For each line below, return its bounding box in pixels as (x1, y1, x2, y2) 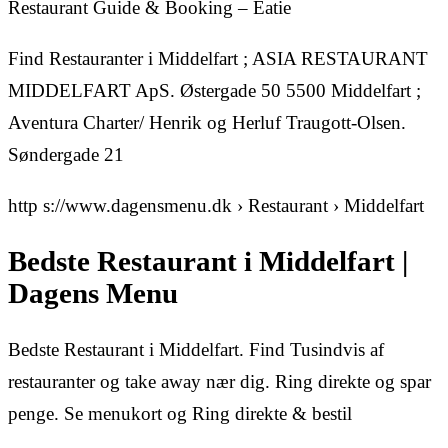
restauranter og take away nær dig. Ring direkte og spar (8, 370, 431, 392)
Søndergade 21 (8, 144, 124, 166)
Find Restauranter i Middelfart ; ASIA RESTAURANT (8, 48, 428, 70)
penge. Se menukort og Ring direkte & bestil (8, 402, 352, 424)
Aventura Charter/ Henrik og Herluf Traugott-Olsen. (8, 112, 406, 134)
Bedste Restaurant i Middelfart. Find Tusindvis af (8, 338, 384, 360)
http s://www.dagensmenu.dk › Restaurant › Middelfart (8, 195, 424, 217)
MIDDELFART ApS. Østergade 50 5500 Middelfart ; (8, 80, 421, 102)
